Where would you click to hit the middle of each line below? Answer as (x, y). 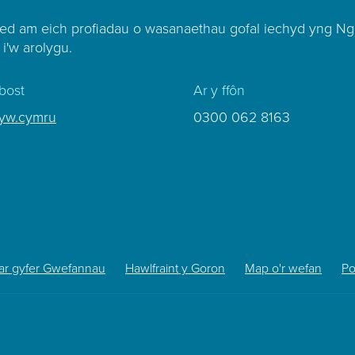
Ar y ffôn (219, 90)
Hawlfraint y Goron (175, 269)
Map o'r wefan (283, 269)
